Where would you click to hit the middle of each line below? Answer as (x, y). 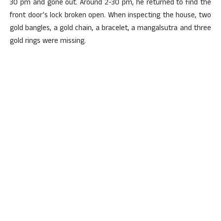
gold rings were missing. (48, 42)
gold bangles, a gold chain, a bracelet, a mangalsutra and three (110, 29)
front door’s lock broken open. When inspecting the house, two (110, 16)
